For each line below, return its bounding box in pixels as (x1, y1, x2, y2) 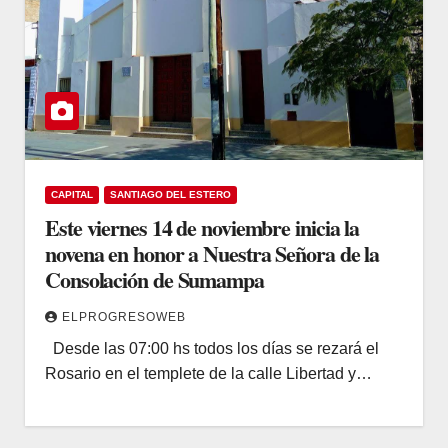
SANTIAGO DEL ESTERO (110, 188, 231, 200)
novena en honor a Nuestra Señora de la (45, 236, 380, 270)
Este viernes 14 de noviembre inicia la (45, 210, 360, 244)
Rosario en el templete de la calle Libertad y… (45, 364, 372, 382)
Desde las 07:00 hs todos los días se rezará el (45, 339, 379, 357)
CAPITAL (51, 188, 93, 200)
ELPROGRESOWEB (62, 309, 186, 324)
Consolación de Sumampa (45, 262, 264, 296)
